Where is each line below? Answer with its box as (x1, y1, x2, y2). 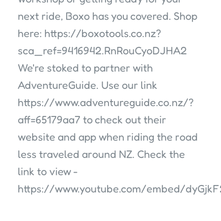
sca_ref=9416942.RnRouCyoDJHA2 (18, 44, 187, 57)
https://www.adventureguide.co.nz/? (18, 96, 194, 109)
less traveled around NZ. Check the (18, 147, 185, 160)
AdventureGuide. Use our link (18, 78, 157, 91)
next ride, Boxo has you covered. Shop (18, 9, 197, 22)
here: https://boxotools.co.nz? (18, 27, 161, 39)
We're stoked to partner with (18, 61, 153, 74)
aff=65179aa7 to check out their (18, 113, 166, 126)
